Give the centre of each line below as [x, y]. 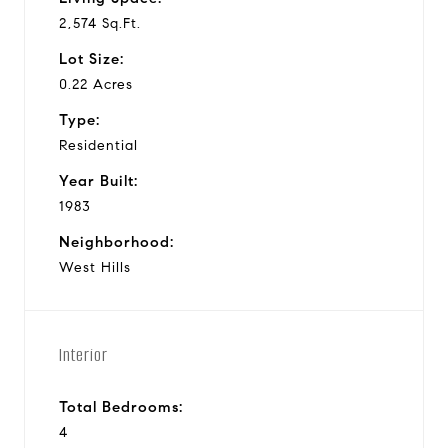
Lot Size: [91, 58]
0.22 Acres [96, 84]
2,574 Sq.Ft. [100, 23]
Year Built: [98, 180]
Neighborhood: [116, 241]
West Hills [95, 267]
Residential [98, 145]
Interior [83, 354]
